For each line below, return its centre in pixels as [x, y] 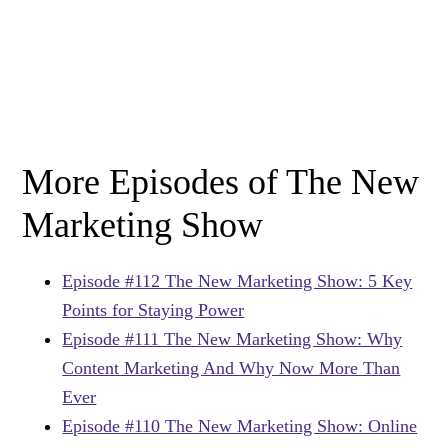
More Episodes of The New [221, 182]
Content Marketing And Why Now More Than [231, 368]
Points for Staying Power [153, 310]
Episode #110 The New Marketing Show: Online [240, 426]
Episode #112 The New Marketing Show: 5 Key [237, 281]
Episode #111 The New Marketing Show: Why [232, 339]
